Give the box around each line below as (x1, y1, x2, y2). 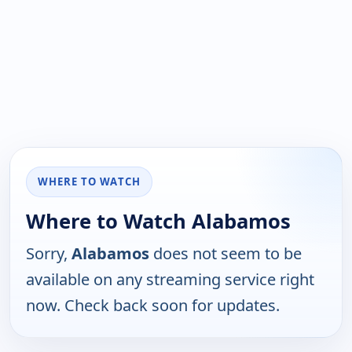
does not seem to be (149, 243, 302, 265)
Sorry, (26, 243, 71, 265)
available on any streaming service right (26, 269, 314, 291)
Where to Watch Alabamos (26, 207, 291, 236)
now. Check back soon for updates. (26, 295, 280, 317)
